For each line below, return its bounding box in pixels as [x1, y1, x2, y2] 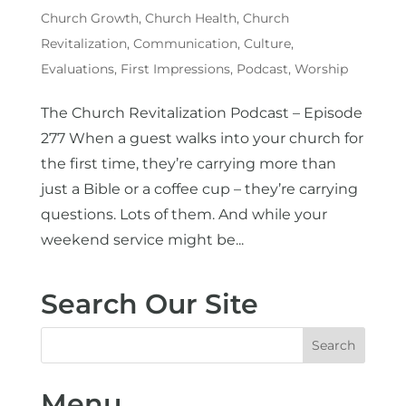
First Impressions [120, 60, 230, 77]
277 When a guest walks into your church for [40, 129, 363, 147]
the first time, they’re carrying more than [40, 154, 336, 172]
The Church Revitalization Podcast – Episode [40, 103, 362, 121]
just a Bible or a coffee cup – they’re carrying [40, 179, 358, 198]
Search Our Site [40, 286, 258, 321]
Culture [243, 34, 291, 52]
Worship [294, 60, 348, 77]
